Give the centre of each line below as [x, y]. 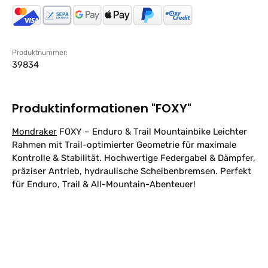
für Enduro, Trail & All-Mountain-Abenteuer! [104, 185]
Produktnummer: [40, 53]
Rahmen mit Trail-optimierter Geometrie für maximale [124, 145]
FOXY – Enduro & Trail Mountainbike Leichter [152, 132]
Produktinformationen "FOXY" [102, 109]
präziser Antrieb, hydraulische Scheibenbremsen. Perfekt [132, 171]
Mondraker [34, 132]
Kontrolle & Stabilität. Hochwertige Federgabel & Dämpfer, [134, 158]
